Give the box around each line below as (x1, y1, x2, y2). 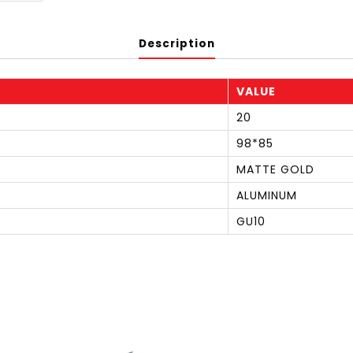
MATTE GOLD (236, 161, 314, 177)
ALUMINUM (236, 187, 297, 203)
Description (138, 35, 215, 51)
